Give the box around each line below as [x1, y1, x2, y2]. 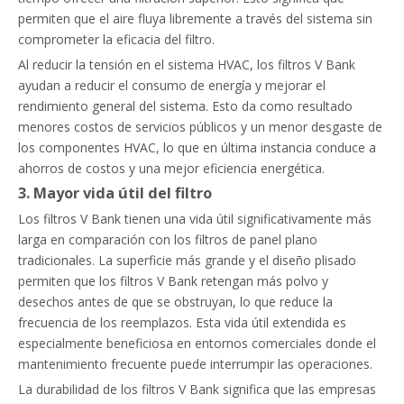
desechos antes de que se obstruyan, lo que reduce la [18, 293, 333, 310]
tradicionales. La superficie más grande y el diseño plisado [18, 252, 356, 269]
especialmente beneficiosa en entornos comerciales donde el [18, 335, 376, 352]
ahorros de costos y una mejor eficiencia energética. [18, 160, 325, 177]
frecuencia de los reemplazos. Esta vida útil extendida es [18, 314, 346, 331]
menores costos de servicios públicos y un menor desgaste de [18, 118, 382, 135]
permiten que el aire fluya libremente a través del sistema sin [18, 10, 372, 27]
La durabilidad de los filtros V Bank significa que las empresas [18, 381, 376, 398]
